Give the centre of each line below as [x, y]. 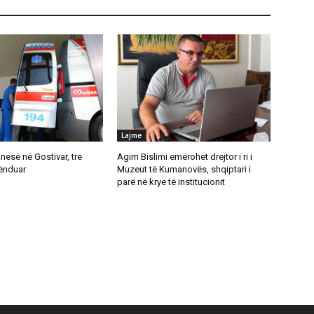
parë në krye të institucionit [171, 182]
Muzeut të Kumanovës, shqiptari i [184, 170]
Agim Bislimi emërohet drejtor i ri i [185, 157]
